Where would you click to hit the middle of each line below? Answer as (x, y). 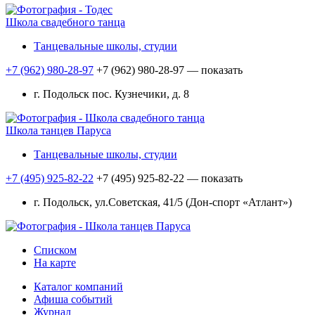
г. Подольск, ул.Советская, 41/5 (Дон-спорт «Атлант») (163, 202)
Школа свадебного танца (65, 22)
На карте (55, 263)
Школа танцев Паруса (58, 131)
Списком (55, 250)
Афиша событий (73, 300)
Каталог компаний (78, 287)
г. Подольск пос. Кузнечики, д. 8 (111, 94)
